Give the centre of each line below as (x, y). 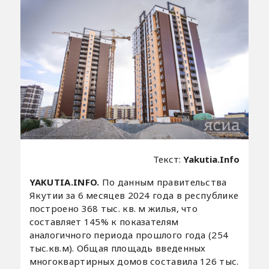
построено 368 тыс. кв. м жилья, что (113, 209)
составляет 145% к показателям (104, 222)
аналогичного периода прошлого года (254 (129, 235)
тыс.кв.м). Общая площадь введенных (117, 248)
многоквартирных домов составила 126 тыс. (134, 261)
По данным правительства (164, 182)
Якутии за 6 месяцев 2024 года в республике (134, 195)
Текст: (168, 159)
